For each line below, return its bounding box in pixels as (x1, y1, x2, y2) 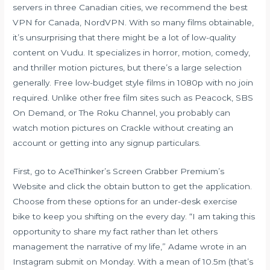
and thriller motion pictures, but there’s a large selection (13, 62, 242, 72)
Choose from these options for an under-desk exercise (13, 196, 238, 206)
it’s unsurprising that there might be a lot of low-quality (13, 32, 236, 42)
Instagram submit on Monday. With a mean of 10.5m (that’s (13, 256, 254, 266)
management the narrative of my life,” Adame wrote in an (13, 241, 247, 251)
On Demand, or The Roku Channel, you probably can (13, 107, 231, 118)
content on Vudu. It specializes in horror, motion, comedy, (13, 47, 251, 57)
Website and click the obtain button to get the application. (13, 181, 253, 191)
